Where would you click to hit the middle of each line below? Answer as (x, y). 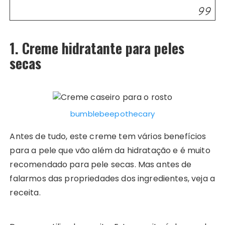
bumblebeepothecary (113, 114)
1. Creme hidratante (66, 48)
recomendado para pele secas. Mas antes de (101, 164)
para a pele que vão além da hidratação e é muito (110, 150)
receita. (25, 192)
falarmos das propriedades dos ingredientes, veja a (112, 178)
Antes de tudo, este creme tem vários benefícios (108, 136)
